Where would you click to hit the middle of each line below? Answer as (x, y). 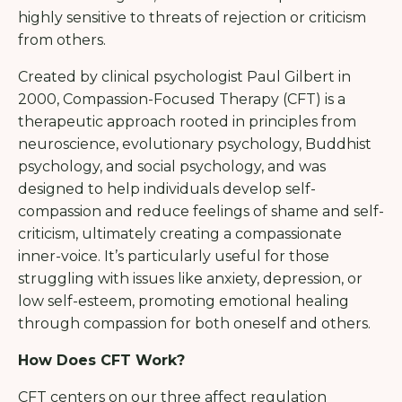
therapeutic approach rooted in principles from (187, 121)
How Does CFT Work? (101, 360)
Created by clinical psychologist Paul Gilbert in (184, 76)
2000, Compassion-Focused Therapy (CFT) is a (182, 99)
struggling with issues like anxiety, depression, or (190, 278)
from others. (62, 39)
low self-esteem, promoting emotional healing (184, 301)
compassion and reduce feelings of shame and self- (201, 211)
